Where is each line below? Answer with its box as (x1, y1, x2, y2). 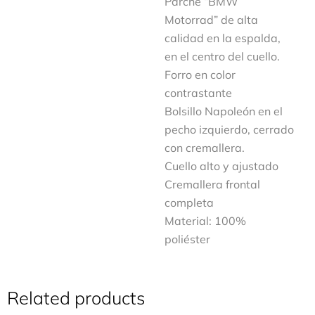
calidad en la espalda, (165, 31, 281, 45)
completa (165, 195, 214, 210)
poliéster (165, 232, 210, 246)
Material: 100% (165, 214, 246, 228)
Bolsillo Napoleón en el (165, 104, 283, 118)
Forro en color (165, 67, 236, 82)
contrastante (165, 86, 232, 100)
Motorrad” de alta (165, 13, 258, 27)
